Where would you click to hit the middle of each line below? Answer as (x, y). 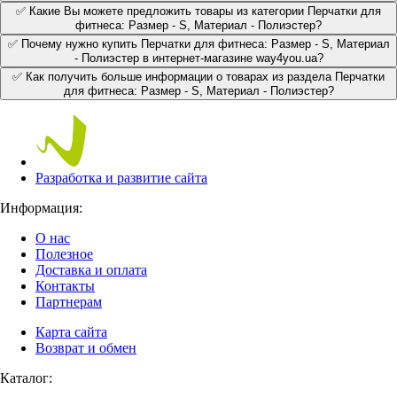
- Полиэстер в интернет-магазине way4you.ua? (233, 58)
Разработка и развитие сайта (121, 177)
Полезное (64, 253)
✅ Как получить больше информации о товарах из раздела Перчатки (198, 76)
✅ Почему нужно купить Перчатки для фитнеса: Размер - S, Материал (198, 43)
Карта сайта (71, 331)
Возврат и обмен (86, 347)
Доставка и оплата (91, 269)
